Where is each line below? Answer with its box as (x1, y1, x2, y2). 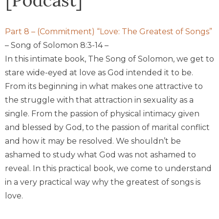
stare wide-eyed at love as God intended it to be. (5, 67, 193, 77)
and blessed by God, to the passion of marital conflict (5, 122, 210, 132)
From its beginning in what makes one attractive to (5, 81, 203, 91)
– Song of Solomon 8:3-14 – (5, 40, 109, 50)
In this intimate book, (5, 54, 88, 64)
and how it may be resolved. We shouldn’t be (5, 136, 181, 146)
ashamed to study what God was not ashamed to (5, 150, 196, 159)
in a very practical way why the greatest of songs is (5, 177, 200, 187)
